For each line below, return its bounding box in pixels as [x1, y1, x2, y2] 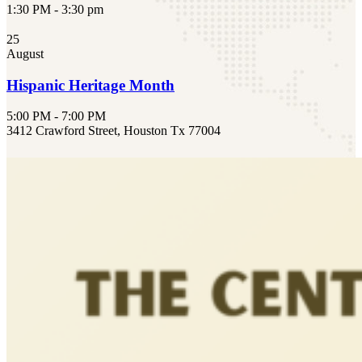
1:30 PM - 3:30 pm [6, 2, 103, 16]
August [6, 46, 44, 61]
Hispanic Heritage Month [6, 76, 175, 94]
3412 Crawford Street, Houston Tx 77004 [6, 124, 221, 138]
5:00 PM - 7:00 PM [6, 109, 106, 124]
